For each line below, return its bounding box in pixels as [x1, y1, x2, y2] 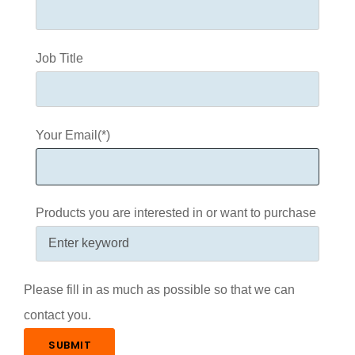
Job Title [36, 51, 83, 65]
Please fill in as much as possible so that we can [24, 282, 295, 296]
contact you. [24, 307, 91, 322]
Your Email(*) [36, 128, 110, 142]
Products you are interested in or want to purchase [36, 205, 316, 219]
